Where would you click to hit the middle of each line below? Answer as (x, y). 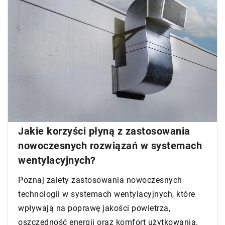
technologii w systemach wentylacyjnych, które (107, 194)
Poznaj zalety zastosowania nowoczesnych (100, 180)
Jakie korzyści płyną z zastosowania (104, 131)
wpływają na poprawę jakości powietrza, (94, 208)
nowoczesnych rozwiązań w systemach (110, 146)
